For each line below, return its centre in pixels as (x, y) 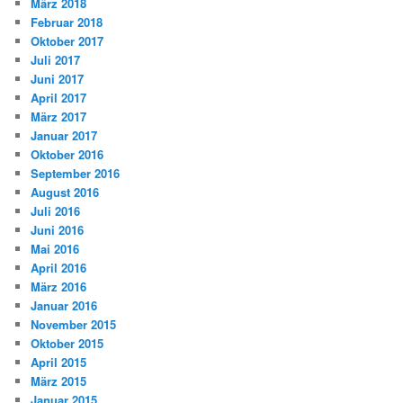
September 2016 (76, 174)
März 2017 (59, 117)
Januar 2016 (64, 306)
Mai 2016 (55, 249)
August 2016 (65, 193)
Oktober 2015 (67, 344)
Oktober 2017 (67, 41)
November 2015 (74, 325)
